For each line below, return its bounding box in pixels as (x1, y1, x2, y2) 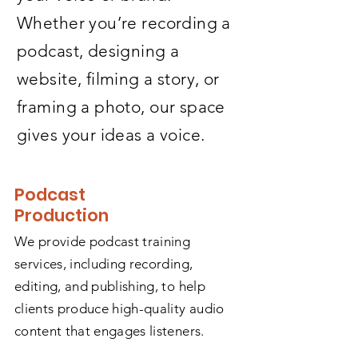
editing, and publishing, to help (14, 278, 205, 294)
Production (14, 204, 109, 227)
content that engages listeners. (14, 323, 205, 339)
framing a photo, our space (17, 97, 225, 117)
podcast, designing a (17, 41, 180, 61)
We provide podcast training (14, 233, 191, 249)
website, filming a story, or (17, 69, 220, 89)
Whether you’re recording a (17, 13, 231, 33)
